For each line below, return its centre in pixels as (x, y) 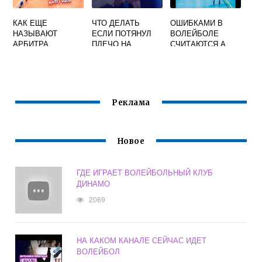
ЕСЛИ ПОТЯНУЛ (121, 33)
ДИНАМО (94, 184)
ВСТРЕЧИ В (35, 54)
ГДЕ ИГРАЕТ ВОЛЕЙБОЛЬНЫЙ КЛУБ (145, 173)
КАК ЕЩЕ (30, 23)
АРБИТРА (31, 44)
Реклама (131, 103)
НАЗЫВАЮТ (35, 33)
